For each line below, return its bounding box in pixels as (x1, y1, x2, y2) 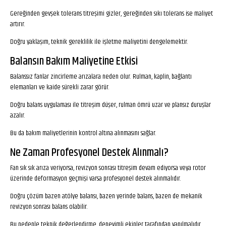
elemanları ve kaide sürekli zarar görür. (10, 82, 109, 93)
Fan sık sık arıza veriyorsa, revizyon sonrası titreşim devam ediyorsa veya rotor (10, 162, 206, 174)
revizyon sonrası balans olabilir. (10, 201, 88, 212)
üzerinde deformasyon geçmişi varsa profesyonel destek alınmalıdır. (10, 173, 181, 184)
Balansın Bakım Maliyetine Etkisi (10, 52, 138, 70)
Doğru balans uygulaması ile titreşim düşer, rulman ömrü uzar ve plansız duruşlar (10, 99, 211, 110)
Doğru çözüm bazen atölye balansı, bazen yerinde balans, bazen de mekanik (10, 191, 202, 202)
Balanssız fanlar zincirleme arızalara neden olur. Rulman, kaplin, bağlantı (10, 71, 192, 82)
